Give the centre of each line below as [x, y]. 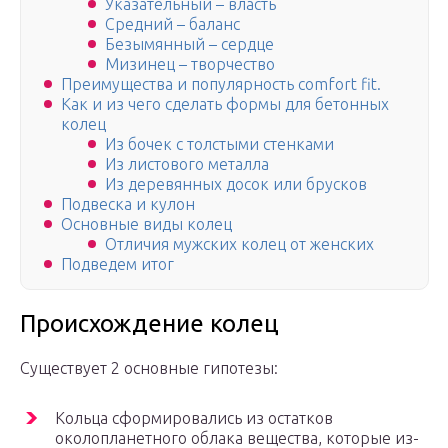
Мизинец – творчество [190, 64]
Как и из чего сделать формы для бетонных [225, 104]
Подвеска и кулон [128, 204]
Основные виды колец [146, 224]
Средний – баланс [172, 24]
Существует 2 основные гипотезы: [149, 368]
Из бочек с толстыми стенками [219, 144]
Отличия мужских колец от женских [239, 244]
